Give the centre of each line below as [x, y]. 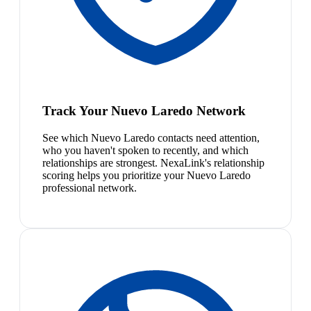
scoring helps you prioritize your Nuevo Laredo [146, 175]
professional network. [90, 187]
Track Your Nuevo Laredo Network [144, 110]
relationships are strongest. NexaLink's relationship [153, 162]
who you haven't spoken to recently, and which [145, 150]
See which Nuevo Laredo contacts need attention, [151, 137]
